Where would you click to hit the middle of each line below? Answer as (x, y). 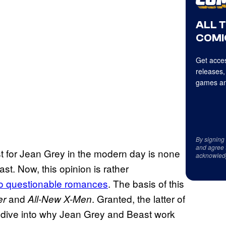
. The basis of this (146, 183)
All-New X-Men (60, 199)
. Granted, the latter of (138, 198)
